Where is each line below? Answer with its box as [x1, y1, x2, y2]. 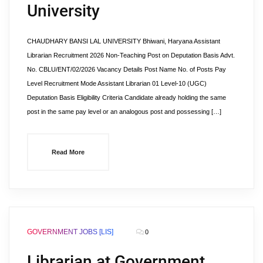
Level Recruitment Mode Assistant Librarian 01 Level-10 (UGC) [27, 80, 207, 87]
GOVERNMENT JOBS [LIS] [27, 228, 113, 236]
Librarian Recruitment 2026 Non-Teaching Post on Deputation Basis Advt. [27, 52, 235, 59]
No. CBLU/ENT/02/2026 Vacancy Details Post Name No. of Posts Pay [27, 66, 226, 73]
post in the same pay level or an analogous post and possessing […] [27, 108, 221, 115]
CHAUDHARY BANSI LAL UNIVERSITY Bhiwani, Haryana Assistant [27, 38, 220, 45]
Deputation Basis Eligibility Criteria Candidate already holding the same [27, 94, 226, 101]
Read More [52, 149, 85, 156]
